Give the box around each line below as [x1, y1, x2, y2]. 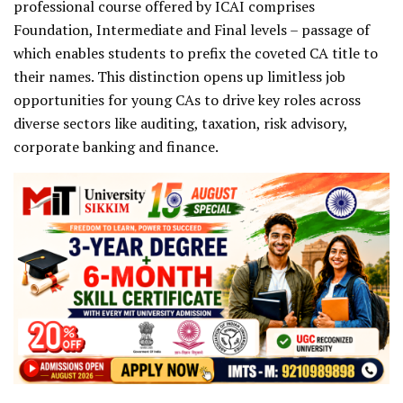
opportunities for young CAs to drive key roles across [13, 89, 361, 110]
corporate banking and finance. [13, 136, 221, 157]
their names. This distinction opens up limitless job [13, 66, 345, 86]
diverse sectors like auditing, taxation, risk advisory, [13, 112, 347, 133]
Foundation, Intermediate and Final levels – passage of [13, 19, 370, 40]
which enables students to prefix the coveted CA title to [13, 42, 378, 63]
